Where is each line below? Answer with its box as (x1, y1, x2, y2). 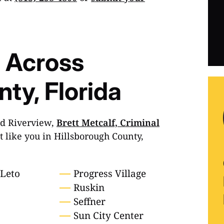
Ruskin (73, 181, 104, 194)
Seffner (73, 195, 105, 208)
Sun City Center (73, 209, 143, 222)
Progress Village (73, 167, 146, 180)
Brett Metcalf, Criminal (56, 116, 159, 129)
